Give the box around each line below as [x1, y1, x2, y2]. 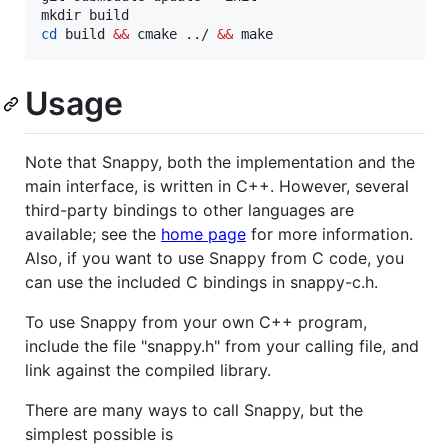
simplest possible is [25, 424, 173, 445]
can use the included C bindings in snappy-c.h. [25, 272, 378, 293]
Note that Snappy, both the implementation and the [25, 152, 415, 173]
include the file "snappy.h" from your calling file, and [25, 336, 419, 357]
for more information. [246, 224, 413, 245]
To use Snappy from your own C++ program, [25, 312, 367, 333]
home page [161, 224, 246, 245]
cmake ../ [129, 25, 217, 42]
